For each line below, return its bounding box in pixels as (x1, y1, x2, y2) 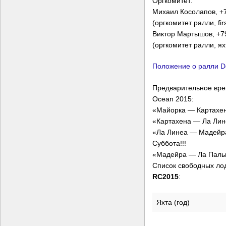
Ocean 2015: (152, 95, 194, 103)
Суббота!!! (152, 139, 186, 148)
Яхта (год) (156, 198, 190, 207)
